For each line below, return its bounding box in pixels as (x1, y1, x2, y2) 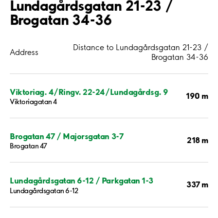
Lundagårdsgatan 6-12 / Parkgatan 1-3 (10, 175, 153, 186)
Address (10, 47, 38, 57)
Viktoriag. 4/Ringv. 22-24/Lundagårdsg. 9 (10, 86, 168, 97)
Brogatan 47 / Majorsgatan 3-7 (10, 131, 124, 142)
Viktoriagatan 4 (10, 97, 57, 106)
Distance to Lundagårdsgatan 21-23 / (73, 42, 208, 52)
